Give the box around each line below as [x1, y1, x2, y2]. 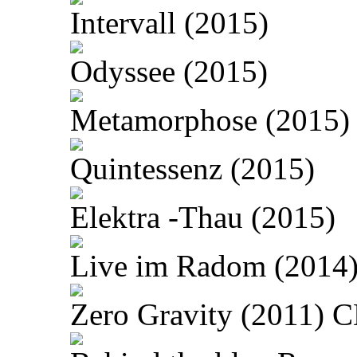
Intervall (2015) [70, 6, 269, 41]
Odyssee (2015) [70, 54, 268, 89]
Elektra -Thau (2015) [70, 200, 335, 235]
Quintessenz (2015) [70, 151, 315, 186]
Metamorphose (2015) [70, 103, 350, 138]
